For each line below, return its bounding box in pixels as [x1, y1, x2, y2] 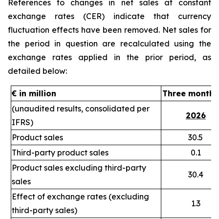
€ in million [12, 88, 57, 98]
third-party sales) [12, 205, 78, 215]
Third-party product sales [12, 148, 109, 157]
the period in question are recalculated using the [8, 39, 211, 48]
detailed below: [8, 66, 67, 76]
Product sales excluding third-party [12, 163, 147, 173]
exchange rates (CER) [8, 11, 105, 21]
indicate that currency [105, 11, 211, 21]
